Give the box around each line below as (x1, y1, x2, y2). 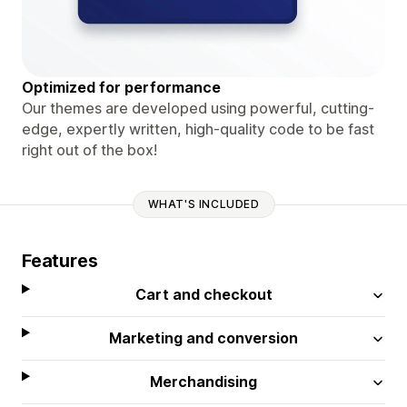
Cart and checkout (134, 284, 273, 303)
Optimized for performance (22, 77, 221, 96)
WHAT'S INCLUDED (147, 197, 260, 212)
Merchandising (150, 372, 258, 391)
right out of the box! (22, 140, 157, 159)
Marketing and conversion (109, 328, 299, 347)
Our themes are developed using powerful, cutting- (22, 98, 374, 117)
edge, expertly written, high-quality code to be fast (22, 119, 374, 138)
